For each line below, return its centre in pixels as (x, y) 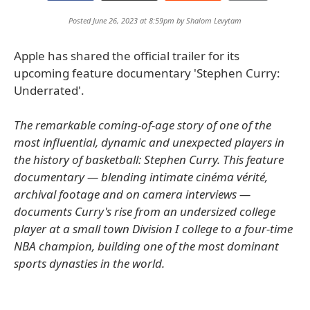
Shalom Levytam (214, 20)
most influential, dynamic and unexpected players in (149, 142)
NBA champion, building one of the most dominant (146, 246)
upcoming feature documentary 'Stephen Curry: (147, 73)
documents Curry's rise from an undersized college (145, 211)
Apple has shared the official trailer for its (127, 56)
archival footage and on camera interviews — (132, 194)
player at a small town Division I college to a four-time (153, 229)
